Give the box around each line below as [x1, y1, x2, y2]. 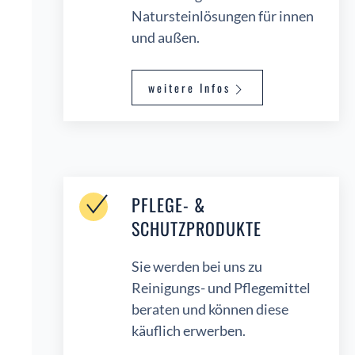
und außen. [132, 29, 200, 47]
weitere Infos [148, 79, 231, 97]
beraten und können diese [132, 300, 288, 319]
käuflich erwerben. [132, 322, 246, 340]
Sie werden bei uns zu [132, 258, 262, 276]
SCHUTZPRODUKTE [132, 216, 261, 242]
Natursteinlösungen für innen [132, 7, 314, 25]
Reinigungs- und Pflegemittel [132, 279, 311, 297]
